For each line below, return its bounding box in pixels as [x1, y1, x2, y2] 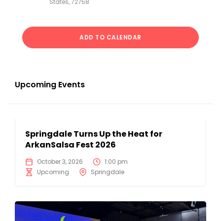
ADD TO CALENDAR [79, 33, 142, 42]
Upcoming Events [15, 79, 85, 91]
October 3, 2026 [37, 157, 83, 166]
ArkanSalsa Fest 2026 [25, 139, 116, 151]
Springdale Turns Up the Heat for [25, 128, 162, 140]
